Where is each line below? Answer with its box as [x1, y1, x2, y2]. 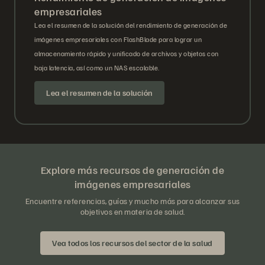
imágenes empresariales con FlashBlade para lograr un [34, 35, 202, 44]
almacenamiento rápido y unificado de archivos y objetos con [34, 49, 219, 59]
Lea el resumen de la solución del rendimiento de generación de [34, 21, 227, 30]
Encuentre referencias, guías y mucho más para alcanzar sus [25, 196, 240, 206]
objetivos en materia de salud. [80, 206, 185, 217]
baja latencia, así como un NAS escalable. [34, 63, 160, 73]
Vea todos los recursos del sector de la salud [52, 238, 213, 248]
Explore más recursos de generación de [40, 163, 225, 177]
